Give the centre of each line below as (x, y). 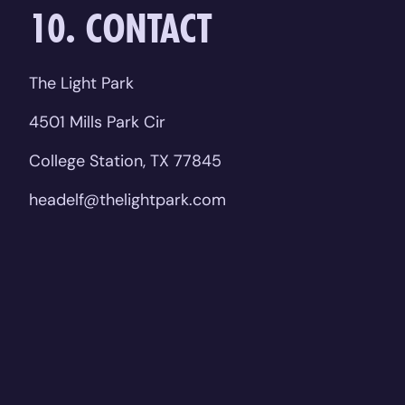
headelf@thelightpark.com (127, 200)
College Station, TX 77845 (125, 161)
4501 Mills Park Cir (97, 122)
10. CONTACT (120, 28)
